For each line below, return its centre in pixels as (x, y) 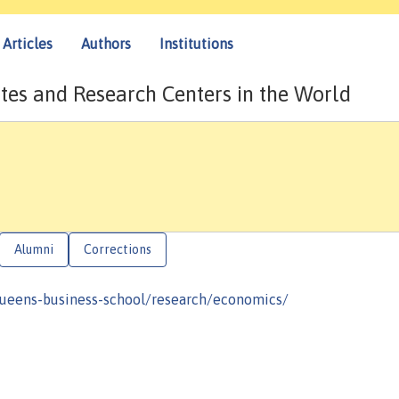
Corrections (118, 250)
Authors (106, 43)
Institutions (196, 43)
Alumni (34, 250)
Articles (28, 43)
